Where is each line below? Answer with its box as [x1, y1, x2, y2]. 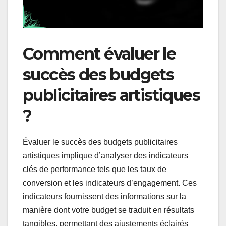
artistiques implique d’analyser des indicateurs [23, 151, 188, 160]
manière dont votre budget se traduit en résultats [23, 206, 194, 215]
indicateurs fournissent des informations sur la [23, 192, 186, 201]
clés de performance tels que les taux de [23, 165, 166, 174]
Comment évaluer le [23, 44, 176, 64]
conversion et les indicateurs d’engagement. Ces [23, 179, 197, 188]
